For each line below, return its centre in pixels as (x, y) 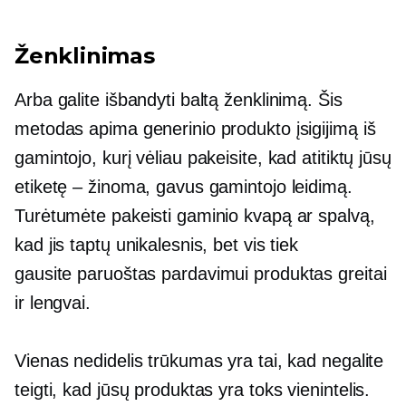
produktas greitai (318, 274)
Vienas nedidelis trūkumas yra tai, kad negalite (199, 361)
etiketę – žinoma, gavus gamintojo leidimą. (184, 187)
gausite (46, 274)
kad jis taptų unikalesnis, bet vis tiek (157, 245)
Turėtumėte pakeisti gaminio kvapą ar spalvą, (195, 216)
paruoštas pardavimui (163, 274)
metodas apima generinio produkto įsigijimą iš (195, 129)
